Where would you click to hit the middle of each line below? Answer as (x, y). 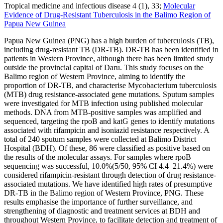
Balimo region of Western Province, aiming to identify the (95, 76)
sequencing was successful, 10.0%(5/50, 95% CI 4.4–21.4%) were (109, 166)
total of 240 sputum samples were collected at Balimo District (100, 139)
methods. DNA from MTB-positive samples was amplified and (103, 112)
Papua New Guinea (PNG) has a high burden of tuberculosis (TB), (109, 40)
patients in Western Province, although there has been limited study (109, 58)
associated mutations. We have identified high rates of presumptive (108, 184)
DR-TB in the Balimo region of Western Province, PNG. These (104, 193)
